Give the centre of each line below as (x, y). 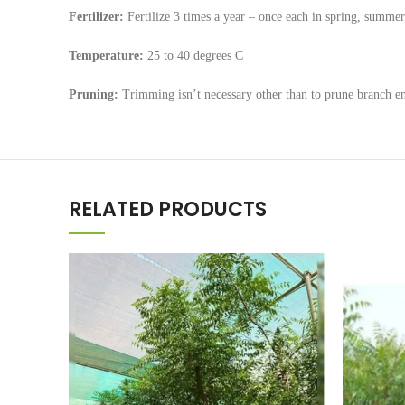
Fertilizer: (96, 16)
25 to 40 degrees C (193, 55)
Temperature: (106, 55)
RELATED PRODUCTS (168, 209)
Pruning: (94, 94)
